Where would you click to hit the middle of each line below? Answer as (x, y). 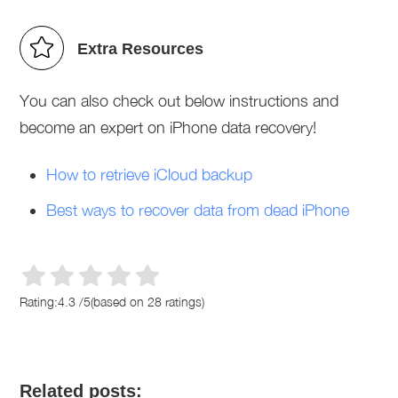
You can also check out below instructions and (179, 101)
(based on (119, 302)
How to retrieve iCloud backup (150, 175)
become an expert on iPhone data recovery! (168, 127)
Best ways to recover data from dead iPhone (198, 210)
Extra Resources (141, 49)
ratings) (183, 302)
